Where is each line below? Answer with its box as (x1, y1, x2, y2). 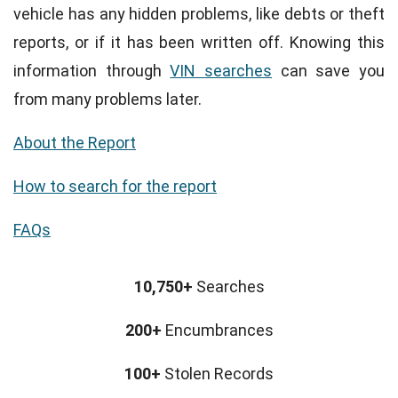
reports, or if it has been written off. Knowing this (13, 33, 385, 52)
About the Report (13, 133, 136, 153)
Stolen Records (161, 363, 274, 383)
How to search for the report (13, 176, 217, 195)
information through (13, 61, 171, 81)
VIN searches (170, 61, 273, 81)
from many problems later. (13, 90, 202, 109)
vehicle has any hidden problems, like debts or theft (13, 4, 385, 24)
